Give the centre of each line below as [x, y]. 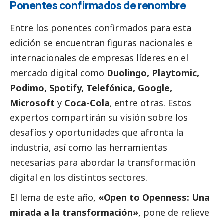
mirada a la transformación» [74, 212]
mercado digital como [58, 73]
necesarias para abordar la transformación [103, 163]
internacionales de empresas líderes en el [99, 58]
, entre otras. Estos [150, 103]
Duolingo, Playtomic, [153, 73]
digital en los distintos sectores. [79, 177]
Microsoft [32, 103]
